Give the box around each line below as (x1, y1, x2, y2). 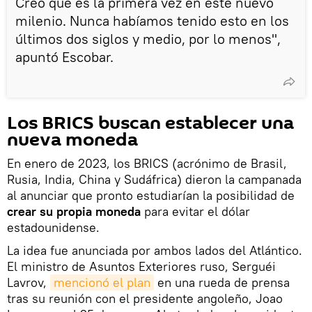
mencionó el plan (54, 274, 150, 290)
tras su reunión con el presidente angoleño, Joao (7, 290, 283, 306)
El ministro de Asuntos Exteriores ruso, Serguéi (7, 258, 276, 274)
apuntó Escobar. (15, 47, 114, 65)
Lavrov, (7, 274, 50, 290)
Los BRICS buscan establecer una (7, 110, 294, 136)
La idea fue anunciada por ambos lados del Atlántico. (7, 242, 302, 258)
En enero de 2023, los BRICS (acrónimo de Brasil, (7, 155, 287, 171)
